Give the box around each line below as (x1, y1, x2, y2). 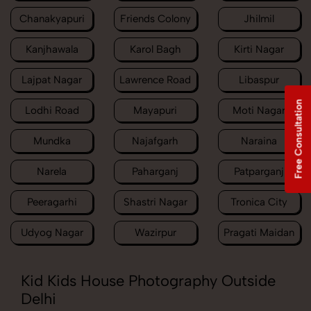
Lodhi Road (24, 104, 79, 117)
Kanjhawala (25, 43, 78, 56)
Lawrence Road (119, 74, 192, 87)
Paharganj (132, 165, 179, 178)
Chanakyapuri (19, 12, 85, 26)
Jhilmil (244, 12, 275, 26)
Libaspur (239, 74, 280, 87)
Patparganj (234, 165, 285, 178)
